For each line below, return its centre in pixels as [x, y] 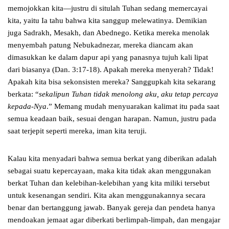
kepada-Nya [27, 107]
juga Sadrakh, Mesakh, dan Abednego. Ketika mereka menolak [109, 33]
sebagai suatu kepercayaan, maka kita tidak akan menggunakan [109, 171]
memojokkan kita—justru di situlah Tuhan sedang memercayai [108, 8]
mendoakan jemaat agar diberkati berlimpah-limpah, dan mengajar [114, 220]
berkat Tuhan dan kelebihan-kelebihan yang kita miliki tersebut [109, 183]
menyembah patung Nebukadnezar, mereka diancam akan [100, 45]
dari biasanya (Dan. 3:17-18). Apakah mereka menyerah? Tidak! [111, 70]
